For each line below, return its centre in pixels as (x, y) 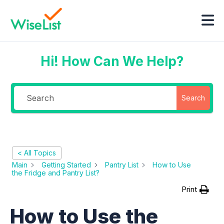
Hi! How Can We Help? (112, 61)
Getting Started (66, 165)
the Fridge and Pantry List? (56, 173)
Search (193, 98)
